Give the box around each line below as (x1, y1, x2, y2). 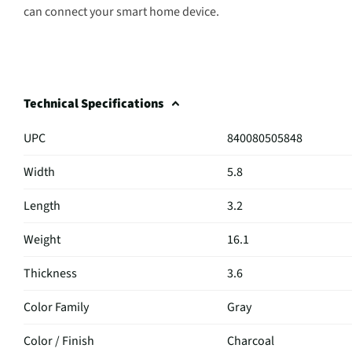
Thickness (24, 265, 77, 283)
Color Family (24, 299, 89, 317)
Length (24, 197, 60, 215)
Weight (24, 231, 60, 249)
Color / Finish (24, 332, 94, 350)
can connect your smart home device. (24, 3, 219, 21)
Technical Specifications (24, 94, 163, 113)
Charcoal (227, 332, 274, 350)
